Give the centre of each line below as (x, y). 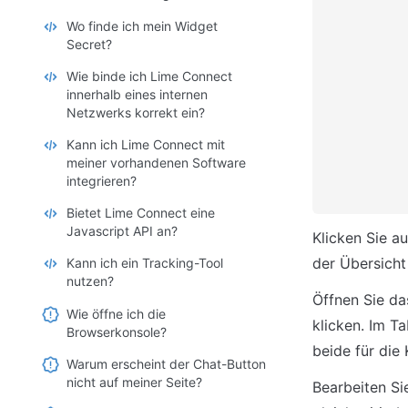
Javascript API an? (122, 231)
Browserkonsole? (117, 331)
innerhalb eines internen (137, 94)
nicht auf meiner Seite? (134, 382)
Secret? (89, 44)
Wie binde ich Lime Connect (149, 76)
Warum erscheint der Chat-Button (166, 363)
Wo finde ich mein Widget (142, 25)
